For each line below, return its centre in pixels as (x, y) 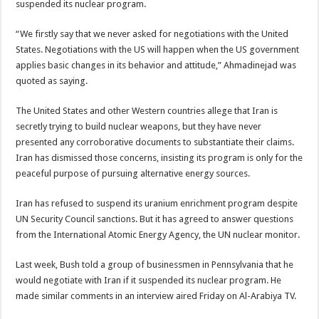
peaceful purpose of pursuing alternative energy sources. (133, 173)
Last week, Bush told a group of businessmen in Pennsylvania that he (155, 265)
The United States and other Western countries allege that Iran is (147, 111)
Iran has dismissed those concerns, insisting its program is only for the (159, 158)
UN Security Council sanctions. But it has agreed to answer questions (155, 219)
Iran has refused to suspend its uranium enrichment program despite (157, 203)
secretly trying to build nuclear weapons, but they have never (139, 126)
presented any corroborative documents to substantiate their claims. (155, 142)
